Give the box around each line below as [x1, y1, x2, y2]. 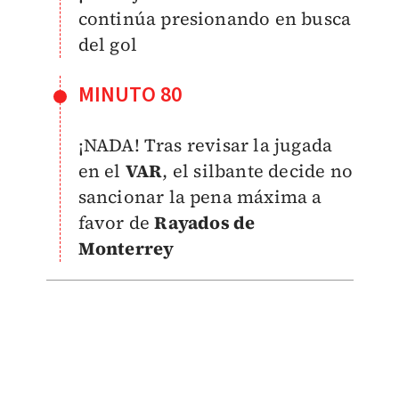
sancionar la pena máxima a [77, 183, 322, 209]
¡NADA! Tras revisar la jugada [77, 132, 333, 158]
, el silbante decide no [162, 158, 353, 183]
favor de [77, 209, 155, 235]
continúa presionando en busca [77, 5, 352, 31]
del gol [77, 31, 137, 57]
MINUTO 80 [77, 78, 183, 110]
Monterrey [77, 235, 175, 261]
